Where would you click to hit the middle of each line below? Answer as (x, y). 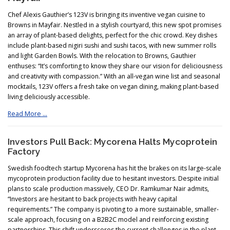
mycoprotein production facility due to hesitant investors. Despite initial (113, 179)
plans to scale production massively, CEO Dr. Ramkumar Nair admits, (108, 189)
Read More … (27, 113)
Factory (24, 152)
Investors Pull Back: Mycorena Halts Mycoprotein (112, 142)
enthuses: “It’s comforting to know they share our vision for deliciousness (115, 66)
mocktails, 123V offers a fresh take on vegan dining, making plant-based (113, 86)
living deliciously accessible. (49, 97)
